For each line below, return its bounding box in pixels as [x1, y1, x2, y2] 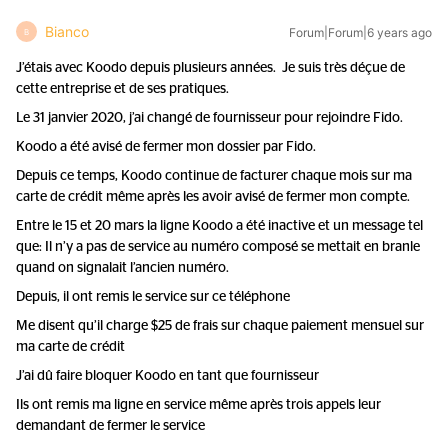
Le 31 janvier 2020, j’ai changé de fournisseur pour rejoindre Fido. [16, 111, 403, 125]
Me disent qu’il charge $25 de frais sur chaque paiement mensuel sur [16, 319, 424, 333]
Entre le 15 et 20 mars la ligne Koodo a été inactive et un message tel [16, 219, 423, 233]
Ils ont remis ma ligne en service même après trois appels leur [16, 398, 381, 412]
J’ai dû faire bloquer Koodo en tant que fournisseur [16, 369, 319, 383]
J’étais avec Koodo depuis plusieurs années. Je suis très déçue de [16, 61, 405, 75]
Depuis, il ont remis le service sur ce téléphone [16, 290, 290, 304]
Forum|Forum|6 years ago [289, 25, 432, 40]
